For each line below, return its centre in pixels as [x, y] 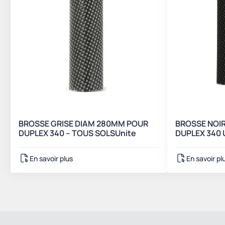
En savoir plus [51, 158]
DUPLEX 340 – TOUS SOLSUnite [77, 133]
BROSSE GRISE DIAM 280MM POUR [83, 124]
